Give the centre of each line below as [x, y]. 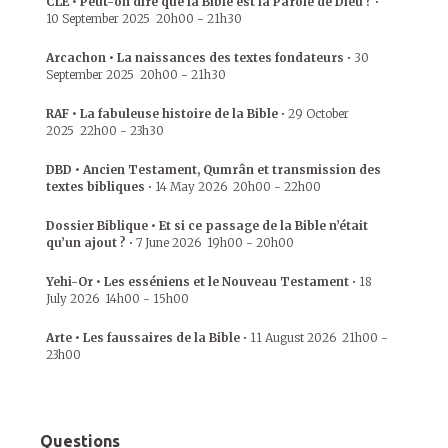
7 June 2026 [168, 242]
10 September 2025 [98, 18]
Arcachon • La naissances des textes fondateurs [195, 57]
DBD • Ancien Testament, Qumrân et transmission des [213, 169]
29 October [318, 113]
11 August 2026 [293, 337]
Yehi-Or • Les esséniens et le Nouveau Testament [197, 281]
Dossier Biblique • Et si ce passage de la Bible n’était [207, 225]
